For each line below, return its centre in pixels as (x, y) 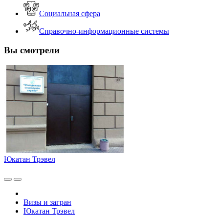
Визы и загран (47, 202)
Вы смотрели (32, 50)
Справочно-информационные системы (104, 31)
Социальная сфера (70, 14)
